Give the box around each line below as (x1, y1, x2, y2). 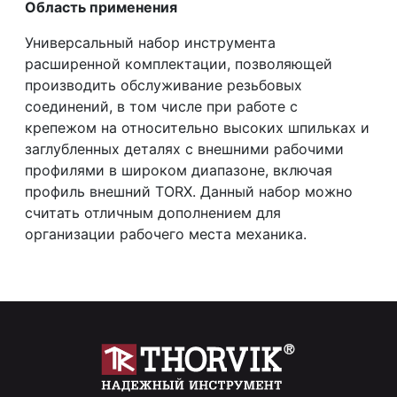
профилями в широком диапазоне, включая (25, 160, 333, 179)
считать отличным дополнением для (25, 203, 282, 222)
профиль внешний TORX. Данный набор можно (25, 182, 354, 200)
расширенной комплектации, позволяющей (25, 54, 333, 73)
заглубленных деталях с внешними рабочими (25, 139, 345, 158)
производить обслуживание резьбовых (25, 75, 303, 94)
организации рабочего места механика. (25, 224, 307, 243)
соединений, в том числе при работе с (25, 97, 299, 115)
